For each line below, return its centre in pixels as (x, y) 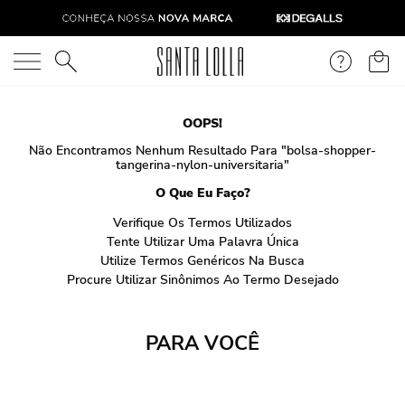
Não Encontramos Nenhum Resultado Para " (158, 151)
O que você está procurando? (110, 60)
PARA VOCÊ (202, 344)
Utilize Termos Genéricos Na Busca (202, 261)
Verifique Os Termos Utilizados (202, 223)
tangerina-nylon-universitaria (200, 165)
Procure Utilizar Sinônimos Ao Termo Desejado (202, 280)
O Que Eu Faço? (202, 193)
